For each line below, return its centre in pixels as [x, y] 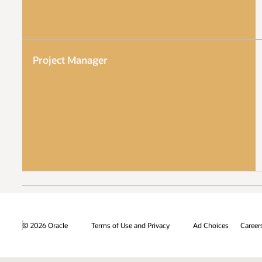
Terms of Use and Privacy [130, 225]
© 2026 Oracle [45, 225]
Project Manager [70, 60]
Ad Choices [211, 225]
